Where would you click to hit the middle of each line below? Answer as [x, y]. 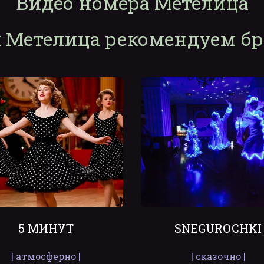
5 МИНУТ [46, 228]
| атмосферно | [46, 256]
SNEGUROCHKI [218, 228]
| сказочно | [218, 256]
